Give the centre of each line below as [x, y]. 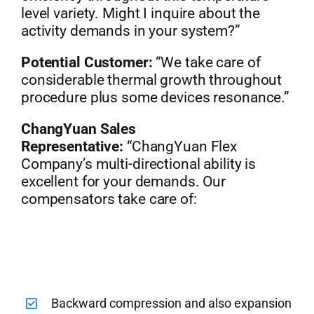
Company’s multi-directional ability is [138, 164]
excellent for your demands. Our [123, 181]
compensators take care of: [109, 199]
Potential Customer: [87, 62]
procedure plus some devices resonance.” [155, 97]
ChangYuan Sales [78, 129]
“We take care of [206, 62]
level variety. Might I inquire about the [140, 13]
